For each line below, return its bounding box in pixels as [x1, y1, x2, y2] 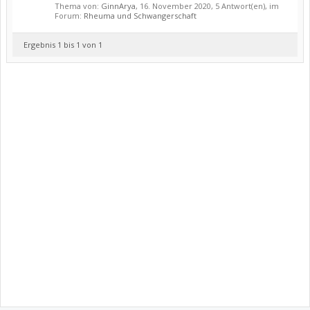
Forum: [55, 10, 84, 21]
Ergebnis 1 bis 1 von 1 [24, 39, 102, 50]
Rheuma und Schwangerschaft [84, 10, 197, 21]
